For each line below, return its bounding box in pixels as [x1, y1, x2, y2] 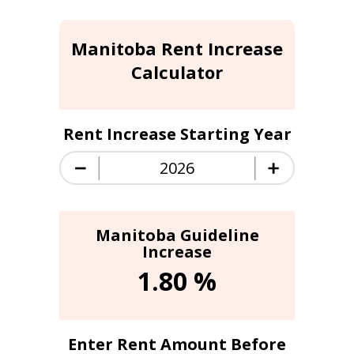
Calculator [131, 60, 224, 85]
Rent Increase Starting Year [62, 123, 292, 145]
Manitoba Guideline [95, 224, 259, 247]
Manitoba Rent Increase [71, 36, 284, 61]
